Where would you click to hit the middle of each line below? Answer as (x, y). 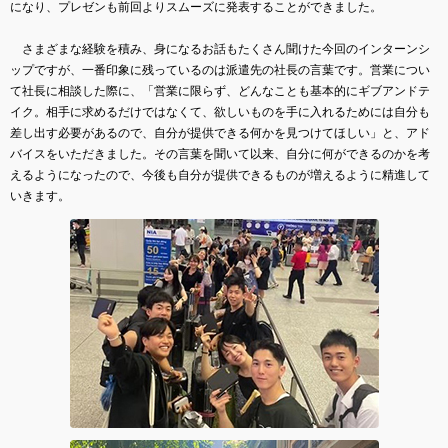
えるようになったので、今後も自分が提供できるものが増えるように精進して (220, 174)
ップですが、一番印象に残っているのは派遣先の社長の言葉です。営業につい (220, 69)
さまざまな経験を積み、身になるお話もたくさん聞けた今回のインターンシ (220, 48)
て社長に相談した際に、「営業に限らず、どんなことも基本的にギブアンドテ (220, 90)
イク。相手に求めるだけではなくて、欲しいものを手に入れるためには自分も (220, 111)
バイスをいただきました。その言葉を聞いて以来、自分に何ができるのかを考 (220, 153)
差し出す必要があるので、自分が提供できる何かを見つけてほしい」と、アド (220, 132)
